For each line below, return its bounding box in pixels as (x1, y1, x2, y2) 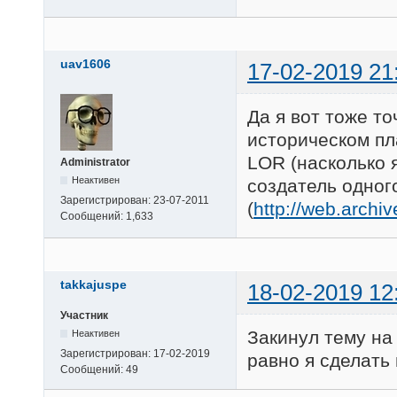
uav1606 (60, 57, 111, 72)
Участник (60, 309, 108, 323)
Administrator (60, 156, 130, 169)
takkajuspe (60, 277, 127, 292)
